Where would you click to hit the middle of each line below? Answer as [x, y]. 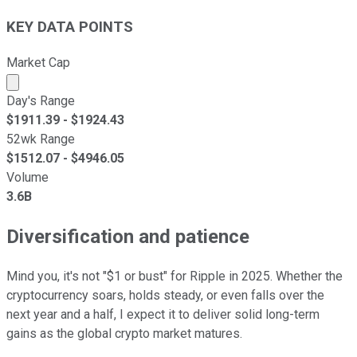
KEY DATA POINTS [70, 27]
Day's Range [41, 101]
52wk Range [41, 139]
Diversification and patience [128, 236]
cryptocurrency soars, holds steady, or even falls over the [165, 295]
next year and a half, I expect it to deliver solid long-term [163, 314]
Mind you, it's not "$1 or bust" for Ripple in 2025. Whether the [175, 276]
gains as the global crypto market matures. [124, 333]
